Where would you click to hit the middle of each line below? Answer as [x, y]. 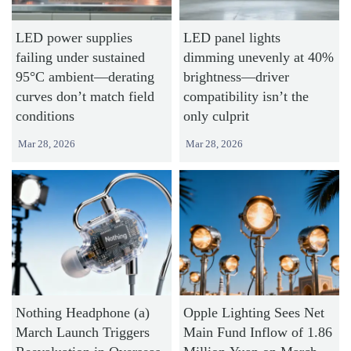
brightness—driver [236, 77]
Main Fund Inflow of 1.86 [257, 332]
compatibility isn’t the [246, 97]
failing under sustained [81, 58]
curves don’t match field [85, 97]
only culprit [216, 116]
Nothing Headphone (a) [83, 312]
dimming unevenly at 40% [258, 58]
